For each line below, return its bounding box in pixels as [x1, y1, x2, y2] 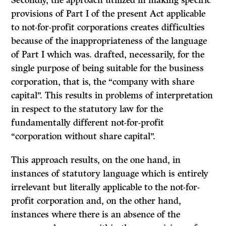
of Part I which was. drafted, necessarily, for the [11, 49, 205, 61]
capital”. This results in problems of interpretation [11, 90, 213, 101]
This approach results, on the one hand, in [11, 154, 181, 166]
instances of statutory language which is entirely [11, 168, 209, 180]
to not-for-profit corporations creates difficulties [11, 22, 205, 33]
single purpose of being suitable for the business [11, 63, 204, 74]
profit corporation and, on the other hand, [11, 195, 182, 207]
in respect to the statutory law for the [11, 103, 163, 115]
